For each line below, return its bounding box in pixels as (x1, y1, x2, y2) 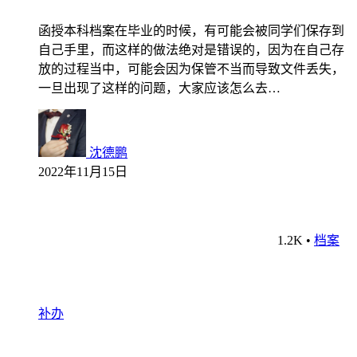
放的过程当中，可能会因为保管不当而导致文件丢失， (38, 61, 344, 76)
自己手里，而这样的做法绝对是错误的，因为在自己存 (38, 42, 344, 57)
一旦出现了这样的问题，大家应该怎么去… (38, 80, 280, 95)
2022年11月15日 (38, 164, 127, 178)
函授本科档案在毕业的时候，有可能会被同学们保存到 (38, 23, 344, 37)
